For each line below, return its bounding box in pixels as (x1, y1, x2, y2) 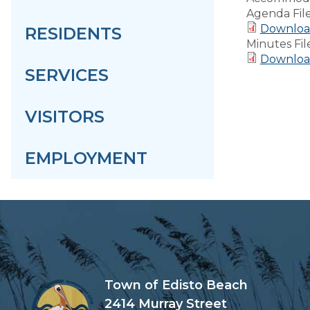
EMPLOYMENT (25, 148, 147, 168)
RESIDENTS (25, 24, 122, 44)
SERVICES (25, 65, 109, 85)
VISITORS (25, 107, 104, 127)
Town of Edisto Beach (104, 277, 248, 293)
